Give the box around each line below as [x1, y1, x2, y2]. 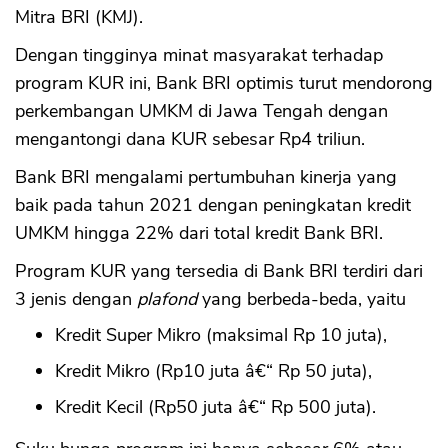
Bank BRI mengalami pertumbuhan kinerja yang [15, 164, 397, 189]
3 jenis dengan [15, 286, 137, 311]
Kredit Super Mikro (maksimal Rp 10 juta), [55, 322, 387, 347]
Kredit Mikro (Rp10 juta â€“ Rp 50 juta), [55, 358, 372, 383]
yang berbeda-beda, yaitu [197, 286, 406, 311]
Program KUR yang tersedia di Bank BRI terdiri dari [15, 258, 423, 283]
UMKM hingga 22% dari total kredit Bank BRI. [15, 220, 383, 245]
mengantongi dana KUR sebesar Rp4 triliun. [15, 126, 365, 151]
